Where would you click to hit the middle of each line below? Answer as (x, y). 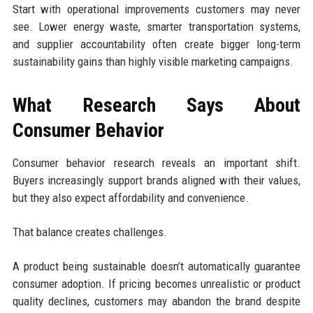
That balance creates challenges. (89, 232)
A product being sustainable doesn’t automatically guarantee (156, 266)
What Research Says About (156, 105)
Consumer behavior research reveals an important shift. (156, 162)
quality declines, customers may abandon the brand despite (156, 301)
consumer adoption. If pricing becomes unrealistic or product (156, 283)
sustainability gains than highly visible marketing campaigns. (153, 61)
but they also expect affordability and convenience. (130, 197)
